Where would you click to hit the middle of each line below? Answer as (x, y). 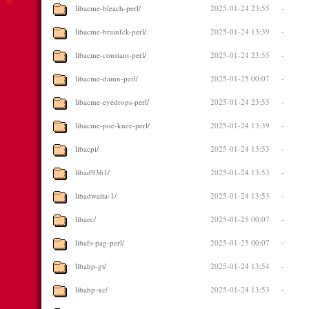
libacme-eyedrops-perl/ (112, 102)
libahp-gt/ (91, 266)
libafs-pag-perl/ (100, 242)
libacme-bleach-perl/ (108, 8)
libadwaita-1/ (96, 196)
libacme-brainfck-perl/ (111, 31)
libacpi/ (87, 149)
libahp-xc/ (91, 289)
